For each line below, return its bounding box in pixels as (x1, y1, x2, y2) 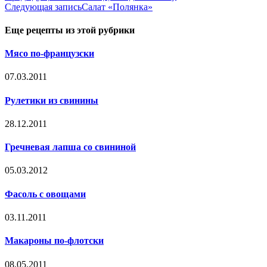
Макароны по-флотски (5, 235, 104, 246)
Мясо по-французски (5, 48, 94, 59)
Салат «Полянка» (82, 1, 153, 12)
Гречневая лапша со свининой (5, 142, 136, 153)
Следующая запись (5, 1, 82, 12)
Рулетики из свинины (5, 95, 98, 105)
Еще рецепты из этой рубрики (5, 24, 135, 35)
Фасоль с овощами (5, 188, 86, 199)
